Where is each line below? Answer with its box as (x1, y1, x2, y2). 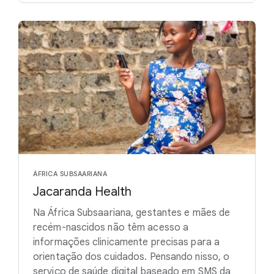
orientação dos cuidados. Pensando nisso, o (33, 250, 230, 263)
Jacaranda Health (33, 183, 131, 199)
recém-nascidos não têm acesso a (33, 221, 189, 234)
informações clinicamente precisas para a (33, 235, 220, 248)
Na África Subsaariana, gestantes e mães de (33, 206, 231, 219)
